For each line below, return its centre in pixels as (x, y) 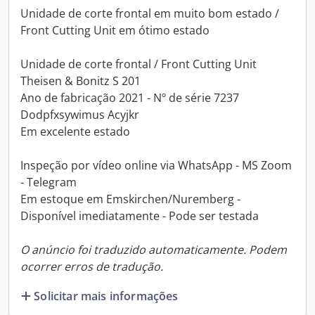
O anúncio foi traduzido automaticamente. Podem (154, 250)
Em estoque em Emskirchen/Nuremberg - (130, 199)
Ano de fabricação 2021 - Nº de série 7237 (130, 98)
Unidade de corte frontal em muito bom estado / (150, 13)
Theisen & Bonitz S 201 (81, 81)
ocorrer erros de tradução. (92, 266)
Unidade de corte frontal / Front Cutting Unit (139, 64)
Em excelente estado (75, 131)
